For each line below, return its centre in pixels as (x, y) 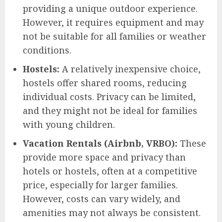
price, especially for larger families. (100, 185)
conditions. (47, 50)
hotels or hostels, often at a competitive (110, 171)
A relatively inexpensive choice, (130, 69)
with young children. (69, 124)
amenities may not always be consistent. (112, 212)
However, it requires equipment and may (113, 22)
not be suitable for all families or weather (114, 36)
